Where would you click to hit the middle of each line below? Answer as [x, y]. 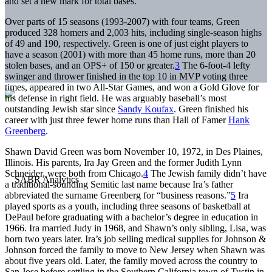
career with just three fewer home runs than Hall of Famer [117, 120]
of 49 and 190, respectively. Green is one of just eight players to [127, 43]
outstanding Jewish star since [61, 109]
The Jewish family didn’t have [207, 173]
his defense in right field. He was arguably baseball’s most [116, 98]
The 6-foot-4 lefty [215, 65]
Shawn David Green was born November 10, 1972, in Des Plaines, [134, 151]
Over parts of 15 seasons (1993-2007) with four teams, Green [122, 21]
